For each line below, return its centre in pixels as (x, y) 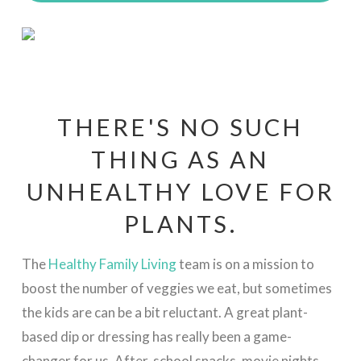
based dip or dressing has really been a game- (156, 337)
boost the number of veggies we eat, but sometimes (176, 288)
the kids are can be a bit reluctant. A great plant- (164, 313)
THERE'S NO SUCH (180, 127)
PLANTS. (180, 224)
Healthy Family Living (112, 264)
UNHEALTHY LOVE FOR (180, 192)
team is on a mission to (245, 264)
